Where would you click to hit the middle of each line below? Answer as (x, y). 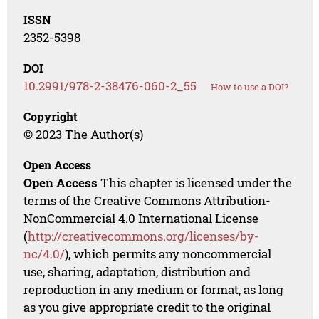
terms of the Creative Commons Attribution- (147, 200)
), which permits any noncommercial (168, 253)
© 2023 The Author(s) (84, 134)
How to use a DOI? (250, 87)
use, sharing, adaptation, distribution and (137, 271)
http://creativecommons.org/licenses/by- (144, 236)
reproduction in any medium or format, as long (154, 289)
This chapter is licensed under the (195, 182)
